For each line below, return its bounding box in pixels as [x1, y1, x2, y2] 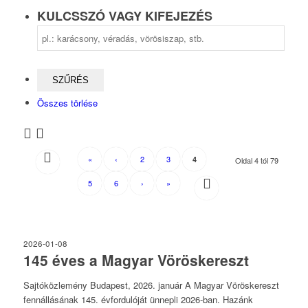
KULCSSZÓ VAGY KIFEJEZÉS [36, 7, 212, 25]
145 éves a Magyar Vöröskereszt [23, 250, 249, 270]
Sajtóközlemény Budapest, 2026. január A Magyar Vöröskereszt [23, 278, 279, 292]
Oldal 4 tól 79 [235, 155, 279, 166]
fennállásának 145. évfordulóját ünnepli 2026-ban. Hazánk [23, 293, 253, 307]
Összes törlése [36, 96, 98, 109]
